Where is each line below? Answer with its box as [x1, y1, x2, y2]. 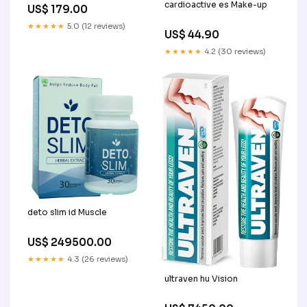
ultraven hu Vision [164, 273, 238, 284]
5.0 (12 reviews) [65, 21, 125, 31]
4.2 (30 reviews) [202, 47, 266, 57]
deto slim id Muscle [27, 207, 107, 218]
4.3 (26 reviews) [65, 254, 128, 265]
